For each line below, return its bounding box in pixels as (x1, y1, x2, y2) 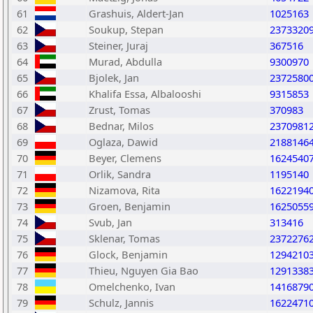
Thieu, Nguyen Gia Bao (89, 263, 198, 277)
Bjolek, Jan (89, 71, 139, 85)
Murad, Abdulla (89, 54, 162, 68)
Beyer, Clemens (89, 151, 161, 165)
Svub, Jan (89, 215, 132, 229)
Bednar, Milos (89, 119, 154, 133)
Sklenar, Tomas (89, 231, 160, 245)
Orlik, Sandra (89, 167, 151, 181)
